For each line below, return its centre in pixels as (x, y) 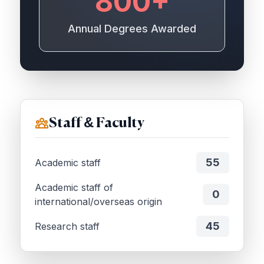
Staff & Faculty (97, 123)
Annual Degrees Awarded (132, 29)
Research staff (67, 227)
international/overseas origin (98, 202)
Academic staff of (74, 188)
